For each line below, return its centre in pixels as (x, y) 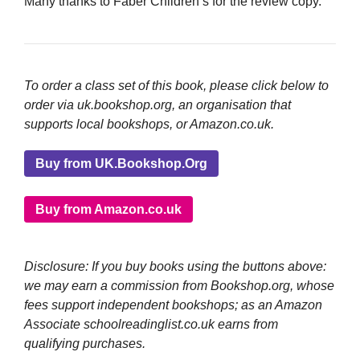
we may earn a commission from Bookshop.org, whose (179, 285)
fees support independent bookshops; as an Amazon (173, 305)
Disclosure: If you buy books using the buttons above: (175, 266)
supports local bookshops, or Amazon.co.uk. (149, 125)
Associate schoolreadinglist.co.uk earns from (151, 324)
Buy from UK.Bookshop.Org (121, 163)
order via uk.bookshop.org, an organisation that (157, 105)
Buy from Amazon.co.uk (108, 209)
